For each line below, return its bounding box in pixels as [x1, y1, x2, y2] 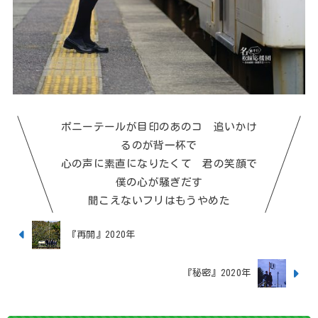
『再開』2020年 [67, 229, 136, 239]
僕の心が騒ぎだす [115, 177, 203, 188]
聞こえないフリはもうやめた [88, 195, 230, 207]
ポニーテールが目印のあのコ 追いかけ [60, 121, 258, 133]
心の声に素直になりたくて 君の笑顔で [60, 158, 258, 170]
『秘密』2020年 [182, 268, 251, 278]
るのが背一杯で [121, 140, 197, 151]
